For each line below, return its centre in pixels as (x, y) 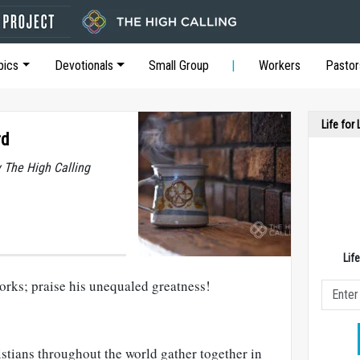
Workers (280, 65)
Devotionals (84, 65)
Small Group (179, 65)
